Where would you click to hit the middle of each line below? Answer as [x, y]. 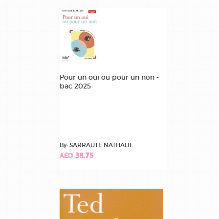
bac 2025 [75, 86]
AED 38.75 [77, 156]
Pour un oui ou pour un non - [109, 77]
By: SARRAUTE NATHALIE [97, 145]
